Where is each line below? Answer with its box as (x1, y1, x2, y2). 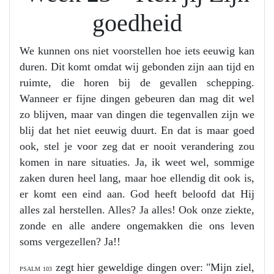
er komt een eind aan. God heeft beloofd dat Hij (20, 188, 254, 200)
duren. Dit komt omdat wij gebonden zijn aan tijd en (20, 61, 254, 73)
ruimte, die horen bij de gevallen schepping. (20, 76, 254, 89)
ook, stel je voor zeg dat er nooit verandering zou (20, 140, 254, 152)
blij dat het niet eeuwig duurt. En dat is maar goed (20, 124, 254, 136)
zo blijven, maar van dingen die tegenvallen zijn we (20, 108, 254, 120)
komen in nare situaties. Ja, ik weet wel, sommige (20, 156, 254, 168)
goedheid (92, 9, 182, 37)
